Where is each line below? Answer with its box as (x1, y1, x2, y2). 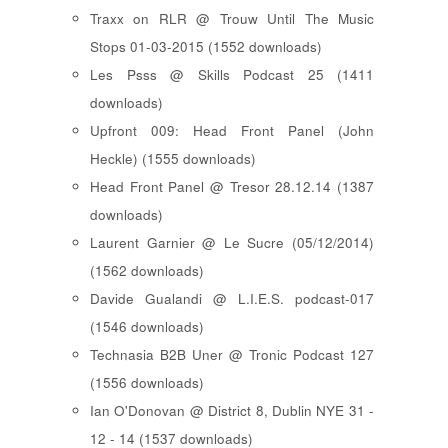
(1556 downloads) (90, 373, 204, 393)
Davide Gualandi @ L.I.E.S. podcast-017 (90, 289, 374, 309)
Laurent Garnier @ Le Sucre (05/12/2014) (90, 233, 374, 253)
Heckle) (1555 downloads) (90, 149, 256, 169)
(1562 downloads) (90, 261, 204, 281)
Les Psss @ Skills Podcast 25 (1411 (90, 65, 374, 85)
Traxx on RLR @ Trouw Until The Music (90, 9, 374, 29)
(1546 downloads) (90, 317, 204, 337)
